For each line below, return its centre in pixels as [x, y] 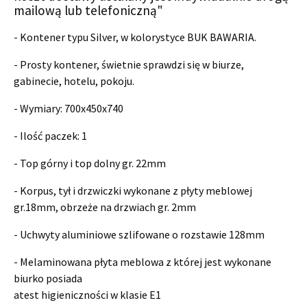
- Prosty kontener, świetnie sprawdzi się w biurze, [129, 64]
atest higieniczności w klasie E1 [87, 294]
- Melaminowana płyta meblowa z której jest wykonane [143, 261]
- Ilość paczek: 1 [50, 135]
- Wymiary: [39, 108]
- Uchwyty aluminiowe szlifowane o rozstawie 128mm [139, 234]
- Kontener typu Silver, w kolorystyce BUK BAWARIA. [135, 37]
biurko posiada [48, 278]
